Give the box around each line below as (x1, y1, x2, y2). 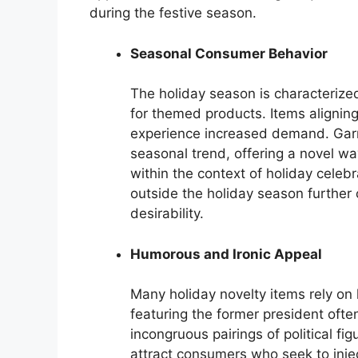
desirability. (130, 205, 204, 222)
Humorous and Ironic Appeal (130, 245, 322, 262)
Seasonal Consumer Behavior (130, 45, 328, 62)
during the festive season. (89, 5, 257, 22)
